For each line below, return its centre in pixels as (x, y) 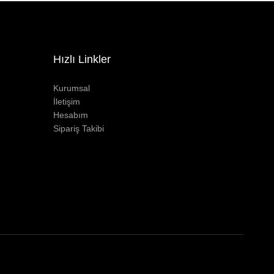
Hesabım (71, 115)
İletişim (67, 102)
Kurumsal (72, 88)
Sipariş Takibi (79, 129)
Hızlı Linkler (82, 60)
